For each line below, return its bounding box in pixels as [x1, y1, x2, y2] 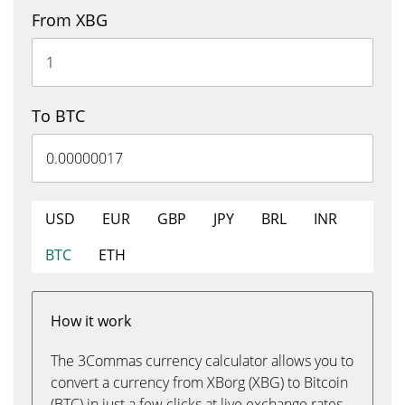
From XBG [32, 9, 108, 31]
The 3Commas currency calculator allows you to [51, 351, 353, 371]
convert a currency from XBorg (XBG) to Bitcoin [51, 372, 348, 392]
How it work [51, 311, 131, 331]
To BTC [32, 105, 85, 127]
